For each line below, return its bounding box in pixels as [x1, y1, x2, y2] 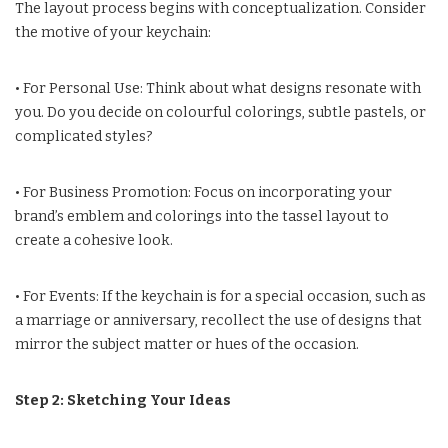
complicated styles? [15, 127, 153, 145]
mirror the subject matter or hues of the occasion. [15, 335, 359, 353]
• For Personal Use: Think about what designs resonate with [15, 79, 421, 97]
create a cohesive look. [15, 231, 173, 249]
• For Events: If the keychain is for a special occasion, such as [15, 287, 426, 305]
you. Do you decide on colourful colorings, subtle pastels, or [15, 103, 426, 121]
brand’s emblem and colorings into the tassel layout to [15, 207, 389, 225]
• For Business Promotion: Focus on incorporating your [15, 183, 392, 201]
